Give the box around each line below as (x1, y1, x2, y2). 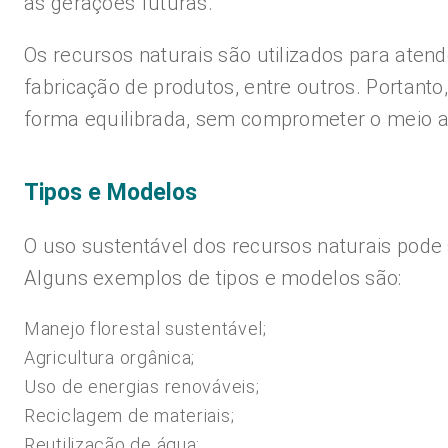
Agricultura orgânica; (24, 347, 196, 368)
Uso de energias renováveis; (24, 376, 260, 397)
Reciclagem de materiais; (24, 405, 235, 426)
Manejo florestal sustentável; (24, 318, 267, 339)
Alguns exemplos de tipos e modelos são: (24, 266, 402, 290)
